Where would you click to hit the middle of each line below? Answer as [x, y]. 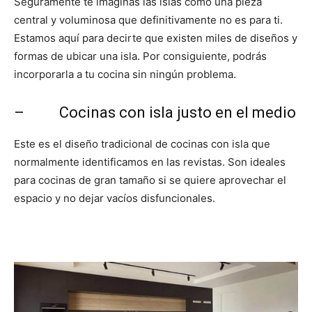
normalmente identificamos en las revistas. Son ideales [150, 162]
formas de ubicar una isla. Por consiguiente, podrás [140, 56]
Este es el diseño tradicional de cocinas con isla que [142, 144]
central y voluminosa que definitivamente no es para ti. [148, 20]
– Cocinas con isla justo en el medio [155, 112]
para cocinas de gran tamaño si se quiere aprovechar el [150, 180]
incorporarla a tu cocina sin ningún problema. [125, 74]
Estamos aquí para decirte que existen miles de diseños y [156, 38]
